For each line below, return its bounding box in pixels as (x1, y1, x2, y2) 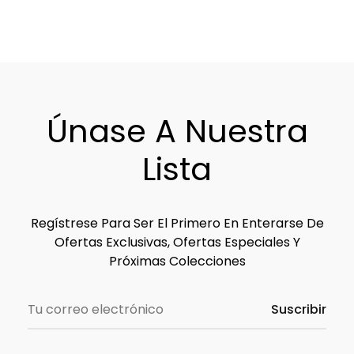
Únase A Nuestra (46, 109, 308, 154)
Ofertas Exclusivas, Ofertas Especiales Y (54, 233, 300, 252)
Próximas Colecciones (108, 252, 246, 271)
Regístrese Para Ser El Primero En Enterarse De (30, 214, 324, 233)
